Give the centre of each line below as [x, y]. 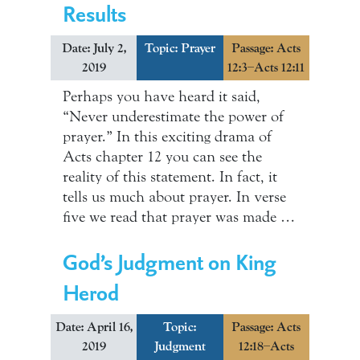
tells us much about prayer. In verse [174, 197]
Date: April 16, [94, 327]
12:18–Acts [266, 346]
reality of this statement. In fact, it [170, 177]
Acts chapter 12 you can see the [162, 157]
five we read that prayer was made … [179, 217]
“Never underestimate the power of [173, 117]
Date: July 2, [94, 48]
